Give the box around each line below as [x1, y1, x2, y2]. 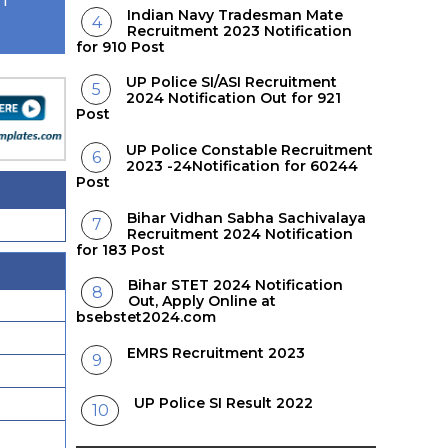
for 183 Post [76, 240, 165, 259]
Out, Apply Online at [128, 292, 277, 311]
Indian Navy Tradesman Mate [127, 5, 344, 24]
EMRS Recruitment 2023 [127, 343, 306, 362]
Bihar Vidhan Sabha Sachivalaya [127, 208, 367, 227]
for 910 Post [76, 37, 165, 56]
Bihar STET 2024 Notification [128, 276, 344, 295]
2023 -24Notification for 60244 [126, 156, 359, 175]
